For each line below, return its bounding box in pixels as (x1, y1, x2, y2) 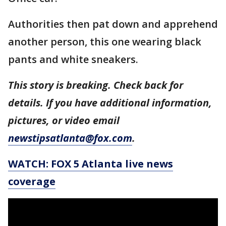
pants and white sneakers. (8, 52, 141, 66)
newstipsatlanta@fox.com (8, 131, 132, 145)
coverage (8, 175, 55, 188)
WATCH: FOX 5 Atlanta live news (8, 157, 173, 171)
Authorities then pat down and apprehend (8, 17, 218, 31)
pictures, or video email (8, 114, 120, 127)
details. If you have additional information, (8, 96, 212, 109)
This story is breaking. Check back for (8, 78, 183, 92)
